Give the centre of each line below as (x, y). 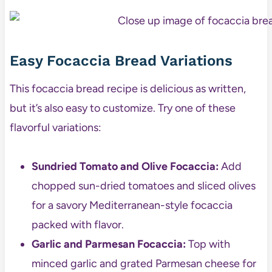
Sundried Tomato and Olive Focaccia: (125, 166)
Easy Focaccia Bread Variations (121, 60)
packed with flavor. (77, 224)
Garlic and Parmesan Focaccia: (108, 244)
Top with (208, 244)
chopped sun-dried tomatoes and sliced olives (143, 185)
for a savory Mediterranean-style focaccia (132, 205)
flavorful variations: (55, 127)
